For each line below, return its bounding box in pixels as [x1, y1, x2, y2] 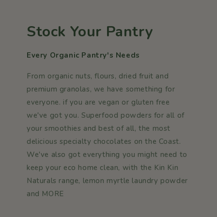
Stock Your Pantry [27, 22, 154, 42]
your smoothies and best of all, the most [27, 124, 171, 134]
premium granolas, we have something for [27, 84, 175, 94]
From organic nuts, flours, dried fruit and [27, 71, 169, 81]
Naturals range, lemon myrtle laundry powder [27, 176, 188, 186]
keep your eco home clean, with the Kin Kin [27, 163, 179, 173]
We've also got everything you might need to [27, 150, 187, 160]
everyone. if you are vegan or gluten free [27, 97, 170, 108]
